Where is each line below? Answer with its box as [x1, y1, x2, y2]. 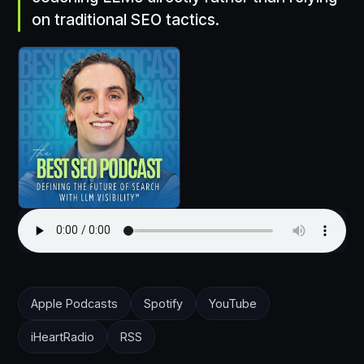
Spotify [144, 296, 183, 310]
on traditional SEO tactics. [32, 10, 219, 29]
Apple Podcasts [31, 296, 118, 310]
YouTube [209, 296, 257, 310]
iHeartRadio [31, 329, 94, 344]
